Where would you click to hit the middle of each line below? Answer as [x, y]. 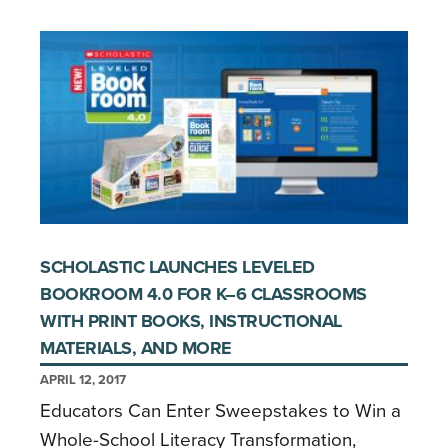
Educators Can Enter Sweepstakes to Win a [220, 410]
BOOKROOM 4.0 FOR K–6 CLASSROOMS [203, 293]
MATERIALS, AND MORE [136, 347]
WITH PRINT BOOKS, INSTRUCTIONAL [191, 320]
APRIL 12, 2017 [83, 379]
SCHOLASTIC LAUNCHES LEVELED [177, 266]
